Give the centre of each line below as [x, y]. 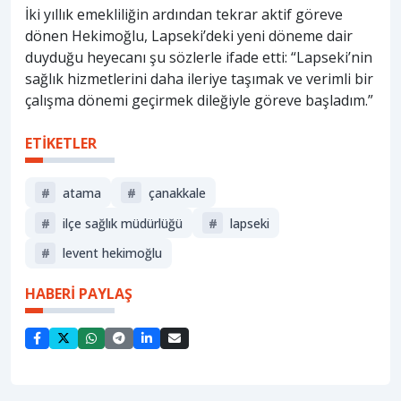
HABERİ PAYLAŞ [79, 293]
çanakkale [178, 192]
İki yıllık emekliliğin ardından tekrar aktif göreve [184, 15]
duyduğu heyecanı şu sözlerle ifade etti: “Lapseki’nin [199, 58]
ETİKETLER [61, 144]
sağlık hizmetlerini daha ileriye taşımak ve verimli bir [199, 79]
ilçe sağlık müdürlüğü [122, 223]
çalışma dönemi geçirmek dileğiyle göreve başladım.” [199, 101]
